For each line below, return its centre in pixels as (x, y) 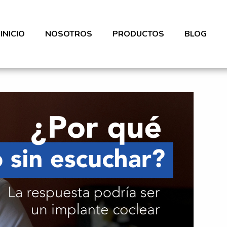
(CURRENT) (47, 33)
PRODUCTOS (138, 34)
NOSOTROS (69, 34)
